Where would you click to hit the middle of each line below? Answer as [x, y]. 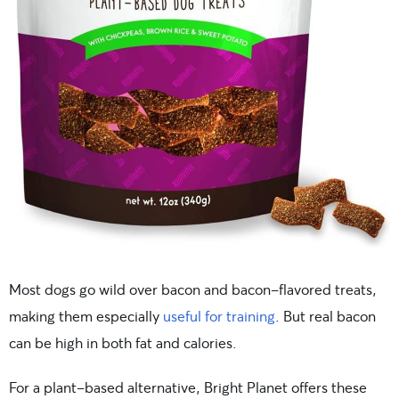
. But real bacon [326, 315]
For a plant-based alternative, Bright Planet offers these [188, 387]
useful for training [219, 315]
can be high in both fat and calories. [123, 342]
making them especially [86, 315]
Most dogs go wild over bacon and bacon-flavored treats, [193, 289]
